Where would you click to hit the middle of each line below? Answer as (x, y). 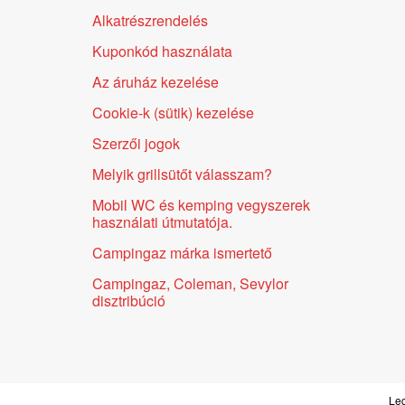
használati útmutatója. (162, 221)
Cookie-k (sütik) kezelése (173, 112)
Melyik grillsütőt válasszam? (182, 174)
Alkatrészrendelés (150, 20)
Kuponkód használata (162, 51)
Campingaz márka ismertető (182, 252)
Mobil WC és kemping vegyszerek (201, 204)
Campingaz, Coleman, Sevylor (190, 283)
